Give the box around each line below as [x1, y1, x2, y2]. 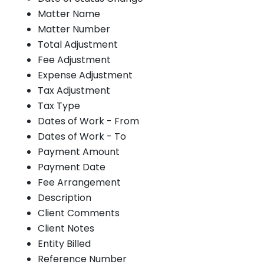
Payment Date [38, 160, 105, 174]
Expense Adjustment [38, 68, 133, 82]
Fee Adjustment [38, 52, 111, 67]
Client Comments [38, 206, 120, 220]
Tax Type [38, 98, 80, 113]
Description [38, 190, 91, 204]
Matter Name [38, 6, 100, 21]
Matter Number [38, 22, 110, 36]
